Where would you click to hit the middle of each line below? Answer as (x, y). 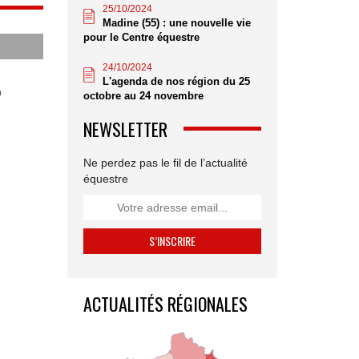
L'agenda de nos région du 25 (176, 81)
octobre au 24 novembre (143, 95)
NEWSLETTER (125, 129)
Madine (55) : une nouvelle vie (176, 22)
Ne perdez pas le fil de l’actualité (165, 162)
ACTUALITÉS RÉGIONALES (165, 303)
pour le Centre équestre (141, 37)
